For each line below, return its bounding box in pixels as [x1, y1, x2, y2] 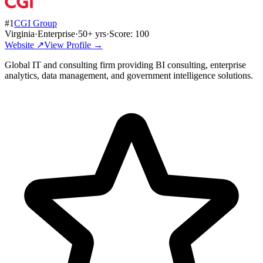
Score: [109, 28, 135, 39]
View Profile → [44, 39, 103, 50]
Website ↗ [5, 39, 44, 50]
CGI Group [14, 18, 57, 28]
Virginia [5, 28, 35, 39]
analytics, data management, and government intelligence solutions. [5, 70, 253, 80]
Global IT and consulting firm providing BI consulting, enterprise [5, 59, 246, 70]
